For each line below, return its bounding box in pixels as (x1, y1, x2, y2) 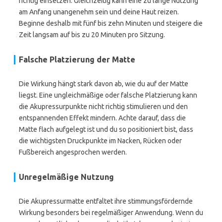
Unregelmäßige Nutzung (19, 172, 114, 181)
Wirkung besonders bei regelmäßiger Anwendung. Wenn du (19, 209, 203, 217)
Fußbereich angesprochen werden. (19, 148, 127, 156)
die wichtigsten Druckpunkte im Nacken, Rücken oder (19, 137, 182, 145)
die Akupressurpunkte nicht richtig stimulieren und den (19, 103, 188, 111)
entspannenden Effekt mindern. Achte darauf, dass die (19, 114, 186, 122)
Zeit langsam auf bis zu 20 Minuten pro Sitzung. (19, 31, 165, 39)
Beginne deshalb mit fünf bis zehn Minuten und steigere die (19, 19, 203, 27)
